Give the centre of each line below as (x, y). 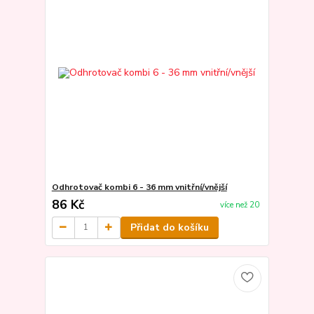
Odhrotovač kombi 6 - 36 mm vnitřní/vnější (139, 187)
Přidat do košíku (169, 227)
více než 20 (239, 205)
